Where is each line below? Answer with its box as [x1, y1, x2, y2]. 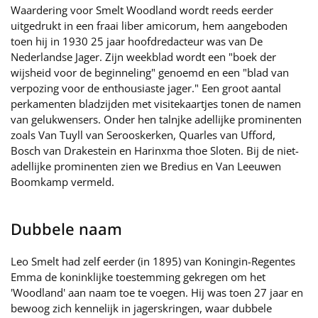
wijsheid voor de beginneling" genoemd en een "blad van [11, 65, 289, 79]
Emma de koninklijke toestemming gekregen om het [11, 270, 265, 284]
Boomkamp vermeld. [11, 175, 114, 189]
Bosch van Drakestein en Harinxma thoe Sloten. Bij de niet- [11, 143, 299, 158]
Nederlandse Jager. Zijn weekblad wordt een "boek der [11, 50, 276, 64]
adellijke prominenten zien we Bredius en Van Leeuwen [11, 159, 281, 173]
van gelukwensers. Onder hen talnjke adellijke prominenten [11, 112, 302, 126]
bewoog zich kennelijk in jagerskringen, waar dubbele [11, 301, 272, 315]
